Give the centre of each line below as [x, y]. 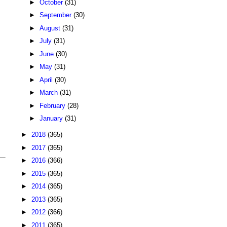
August [51, 28]
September [56, 15]
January [52, 119]
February [53, 105]
